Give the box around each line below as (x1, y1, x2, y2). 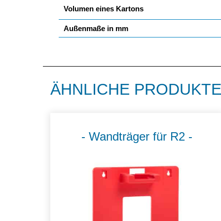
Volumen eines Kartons (64, 4, 144, 13)
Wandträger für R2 (89, 129, 185, 143)
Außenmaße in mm (64, 24, 128, 33)
